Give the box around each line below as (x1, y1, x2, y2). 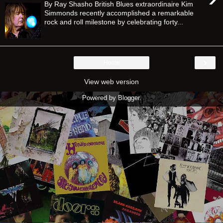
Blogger (117, 94, 139, 102)
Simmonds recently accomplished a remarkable (44, 8, 194, 17)
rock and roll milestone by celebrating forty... (44, 17, 184, 26)
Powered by (82, 94, 118, 102)
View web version (84, 77, 139, 86)
